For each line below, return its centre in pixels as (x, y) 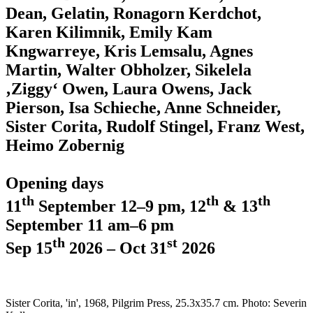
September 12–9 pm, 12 (120, 206)
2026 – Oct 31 (116, 248)
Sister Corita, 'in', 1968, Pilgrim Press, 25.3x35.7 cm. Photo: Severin (156, 303)
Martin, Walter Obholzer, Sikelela (129, 70)
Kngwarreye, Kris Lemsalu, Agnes (129, 51)
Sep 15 (29, 248)
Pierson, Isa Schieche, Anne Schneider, (143, 108)
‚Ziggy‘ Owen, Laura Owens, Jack (129, 89)
